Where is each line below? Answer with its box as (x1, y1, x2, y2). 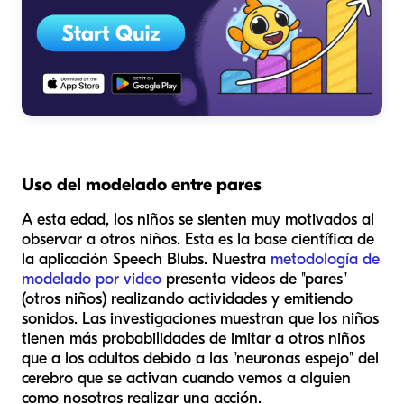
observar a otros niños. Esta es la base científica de (22, 230, 374, 250)
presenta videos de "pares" (161, 270, 347, 289)
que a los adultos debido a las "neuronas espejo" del (22, 349, 379, 369)
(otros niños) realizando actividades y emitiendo (22, 289, 353, 309)
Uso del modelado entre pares (22, 174, 262, 196)
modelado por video (22, 270, 161, 289)
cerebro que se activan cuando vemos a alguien (22, 369, 351, 389)
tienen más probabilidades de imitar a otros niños (22, 329, 365, 349)
